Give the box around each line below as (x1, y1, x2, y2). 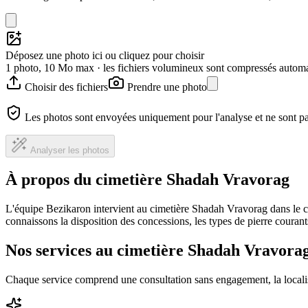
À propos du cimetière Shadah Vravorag (5, 170, 289, 189)
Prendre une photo (127, 80, 207, 93)
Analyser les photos (30, 144, 109, 155)
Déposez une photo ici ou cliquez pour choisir (5, 49, 204, 61)
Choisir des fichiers (25, 80, 108, 93)
